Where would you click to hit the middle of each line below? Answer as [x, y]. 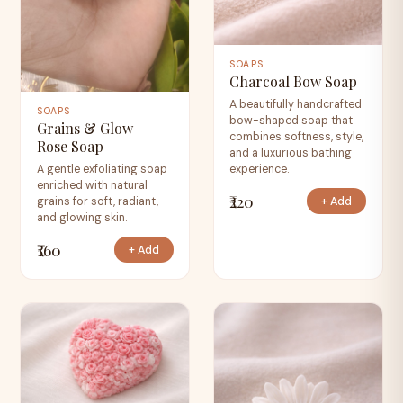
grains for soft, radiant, [97, 202]
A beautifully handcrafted [296, 105]
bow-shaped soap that [291, 121]
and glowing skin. [81, 218]
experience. [260, 170]
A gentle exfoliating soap [102, 170]
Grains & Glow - [90, 129]
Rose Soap [70, 147]
